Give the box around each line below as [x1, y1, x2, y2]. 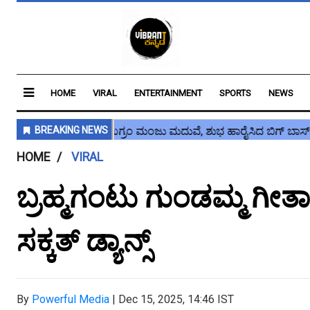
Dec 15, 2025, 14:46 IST [118, 293, 234, 306]
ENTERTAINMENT [134, 88, 202, 98]
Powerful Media [32, 293, 109, 306]
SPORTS [219, 88, 251, 98]
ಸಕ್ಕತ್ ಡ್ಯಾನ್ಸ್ [17, 224, 150, 258]
